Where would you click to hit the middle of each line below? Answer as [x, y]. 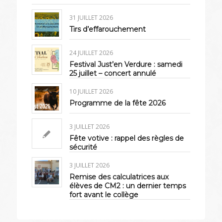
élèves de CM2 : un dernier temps [127, 186]
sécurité [83, 147]
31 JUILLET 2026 [91, 18]
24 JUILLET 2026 [91, 53]
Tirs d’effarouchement [107, 29]
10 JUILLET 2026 [91, 92]
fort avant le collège [104, 195]
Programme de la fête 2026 [117, 103]
